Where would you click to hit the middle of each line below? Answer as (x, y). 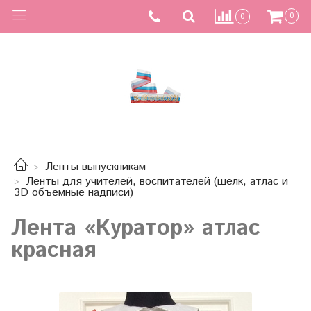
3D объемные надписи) (74, 193)
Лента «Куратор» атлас (136, 228)
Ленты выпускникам (95, 167)
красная (53, 250)
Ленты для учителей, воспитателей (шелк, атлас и (157, 182)
